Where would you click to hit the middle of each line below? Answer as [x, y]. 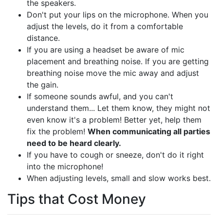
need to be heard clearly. [74, 143]
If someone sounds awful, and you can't [100, 96]
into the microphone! [65, 166]
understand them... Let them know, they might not [118, 108]
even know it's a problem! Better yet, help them [114, 120]
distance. [43, 38]
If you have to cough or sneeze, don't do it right [115, 155]
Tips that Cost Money [77, 199]
